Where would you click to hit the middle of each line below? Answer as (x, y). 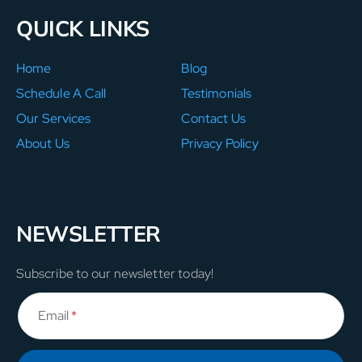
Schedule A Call (61, 93)
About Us (43, 143)
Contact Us (214, 118)
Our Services (54, 118)
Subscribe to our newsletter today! (115, 273)
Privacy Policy (220, 143)
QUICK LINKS (83, 28)
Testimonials (216, 93)
